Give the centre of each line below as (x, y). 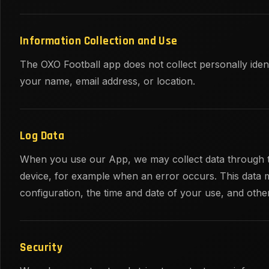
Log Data (42, 136)
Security (41, 248)
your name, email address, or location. (107, 81)
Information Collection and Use (99, 41)
